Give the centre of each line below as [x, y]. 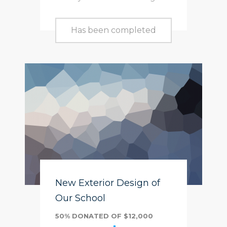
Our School [80, 198]
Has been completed [113, 30]
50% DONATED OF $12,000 [104, 216]
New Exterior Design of [108, 183]
